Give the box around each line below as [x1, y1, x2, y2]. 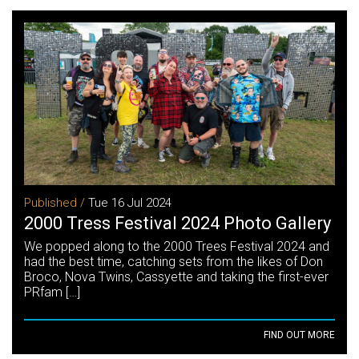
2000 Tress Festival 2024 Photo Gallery [24, 213, 331, 234]
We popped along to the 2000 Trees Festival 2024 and [24, 239, 329, 255]
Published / [24, 196, 88, 211]
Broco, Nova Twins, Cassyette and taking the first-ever [24, 269, 329, 285]
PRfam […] [24, 284, 80, 301]
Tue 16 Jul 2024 [88, 196, 171, 211]
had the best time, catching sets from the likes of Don [24, 254, 323, 270]
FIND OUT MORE [264, 329, 335, 341]
